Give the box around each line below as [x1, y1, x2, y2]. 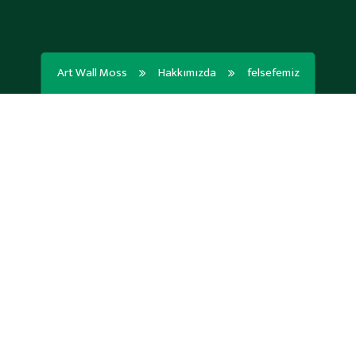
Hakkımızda [157, 63, 216, 83]
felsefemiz [246, 63, 300, 83]
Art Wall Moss [56, 63, 127, 83]
